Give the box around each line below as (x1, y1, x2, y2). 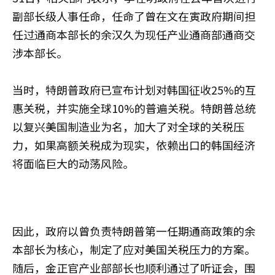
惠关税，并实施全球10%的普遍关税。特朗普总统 (12, 99, 256, 116)
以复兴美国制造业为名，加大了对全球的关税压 (12, 118, 244, 134)
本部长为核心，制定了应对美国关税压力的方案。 (12, 241, 255, 257)
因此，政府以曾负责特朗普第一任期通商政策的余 (12, 222, 255, 239)
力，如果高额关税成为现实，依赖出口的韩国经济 (12, 136, 255, 153)
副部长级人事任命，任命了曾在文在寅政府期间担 (12, 7, 255, 24)
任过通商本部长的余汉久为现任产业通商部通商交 (12, 26, 255, 42)
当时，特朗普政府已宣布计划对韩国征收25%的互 (12, 81, 256, 98)
